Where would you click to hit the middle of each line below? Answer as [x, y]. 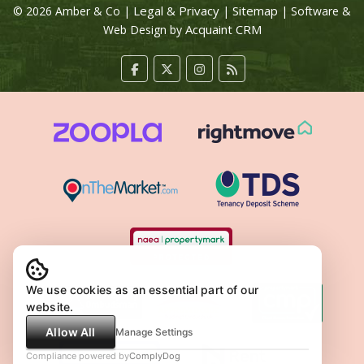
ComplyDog [155, 356]
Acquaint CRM [223, 29]
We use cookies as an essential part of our [142, 290]
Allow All [71, 332]
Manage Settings [154, 331]
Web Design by [144, 29]
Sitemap [255, 10]
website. [50, 307]
